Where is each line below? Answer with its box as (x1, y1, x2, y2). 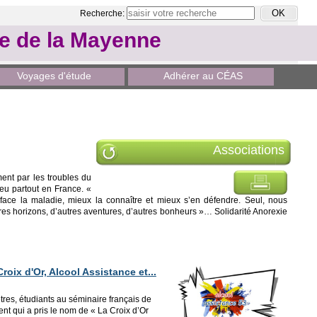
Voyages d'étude (16, 70, 91, 81)
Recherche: (80, 8, 127, 18)
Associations (213, 143, 285, 157)
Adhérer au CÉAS (163, 70, 243, 81)
